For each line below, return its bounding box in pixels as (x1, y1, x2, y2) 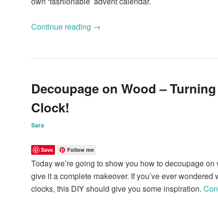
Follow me (67, 145, 94, 153)
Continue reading (31, 20, 93, 32)
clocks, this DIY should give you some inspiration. (31, 182, 203, 194)
